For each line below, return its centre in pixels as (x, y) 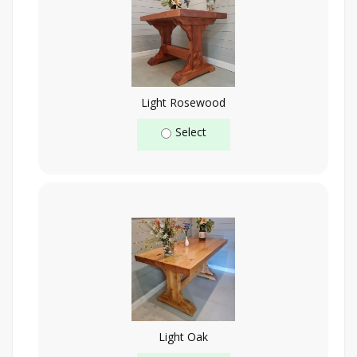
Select (190, 131)
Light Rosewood (183, 102)
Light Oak (183, 336)
